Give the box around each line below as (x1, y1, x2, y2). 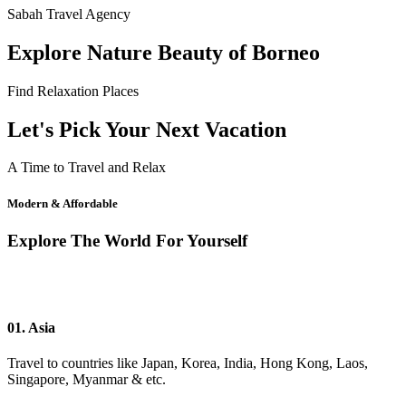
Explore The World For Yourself (7, 230, 247, 250)
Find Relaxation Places (7, 82, 139, 99)
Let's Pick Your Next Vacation (7, 117, 286, 141)
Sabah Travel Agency (7, 5, 130, 22)
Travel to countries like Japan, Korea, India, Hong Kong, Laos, (7, 355, 368, 372)
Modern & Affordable (7, 196, 118, 210)
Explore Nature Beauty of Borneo (7, 40, 320, 64)
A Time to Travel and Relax (7, 159, 166, 176)
